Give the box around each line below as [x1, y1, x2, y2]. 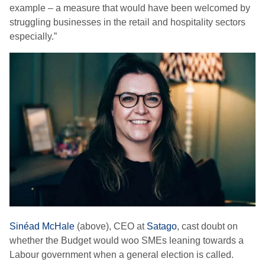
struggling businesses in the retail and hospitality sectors [9, 17, 245, 27]
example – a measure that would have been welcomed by [9, 3, 250, 13]
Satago [147, 221, 177, 231]
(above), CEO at [77, 221, 147, 231]
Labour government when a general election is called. [9, 250, 234, 260]
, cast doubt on [177, 221, 238, 231]
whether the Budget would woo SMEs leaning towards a [9, 235, 244, 245]
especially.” [9, 31, 57, 41]
